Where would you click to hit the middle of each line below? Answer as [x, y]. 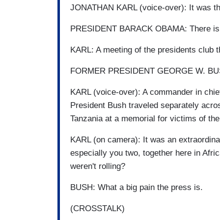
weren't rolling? [98, 166]
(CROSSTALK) [97, 209]
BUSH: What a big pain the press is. [137, 188]
